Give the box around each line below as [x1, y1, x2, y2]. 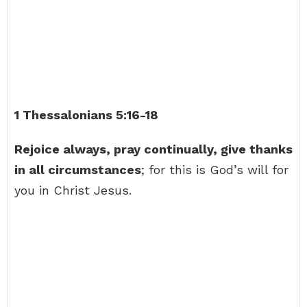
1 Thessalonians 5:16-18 [14, 108, 158, 122]
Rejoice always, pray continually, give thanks [14, 142, 293, 156]
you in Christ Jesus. [14, 183, 132, 197]
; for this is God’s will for [141, 162, 288, 177]
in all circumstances [14, 162, 141, 177]
